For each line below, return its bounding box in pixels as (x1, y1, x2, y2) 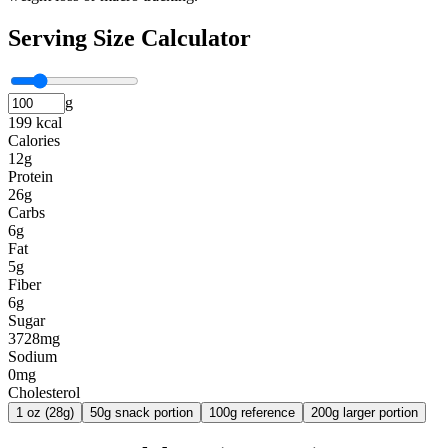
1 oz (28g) (16, 405, 74, 421)
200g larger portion (311, 405, 418, 421)
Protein (8, 168, 53, 186)
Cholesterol (8, 384, 80, 402)
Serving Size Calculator (8, 24, 251, 51)
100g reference (209, 405, 295, 421)
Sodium (8, 348, 57, 366)
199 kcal (8, 114, 62, 132)
